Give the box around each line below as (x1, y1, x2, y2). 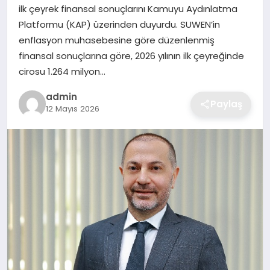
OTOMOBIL (16, 72, 63, 85)
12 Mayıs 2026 (45, 103, 99, 115)
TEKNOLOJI (16, 104, 63, 116)
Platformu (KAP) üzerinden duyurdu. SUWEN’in (18, 17, 220, 31)
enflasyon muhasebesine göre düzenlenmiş (18, 33, 215, 46)
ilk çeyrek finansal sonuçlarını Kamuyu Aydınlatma (18, 2, 237, 15)
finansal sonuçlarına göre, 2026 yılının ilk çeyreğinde (18, 49, 244, 62)
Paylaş (210, 97, 243, 110)
